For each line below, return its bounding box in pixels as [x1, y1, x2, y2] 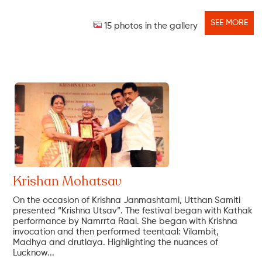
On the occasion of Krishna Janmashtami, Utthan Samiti [13, 196, 241, 205]
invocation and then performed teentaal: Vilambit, [13, 227, 219, 237]
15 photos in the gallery [102, 21, 198, 30]
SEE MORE [211, 18, 249, 27]
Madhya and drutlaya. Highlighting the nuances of [13, 238, 219, 247]
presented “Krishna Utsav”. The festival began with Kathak [13, 206, 253, 216]
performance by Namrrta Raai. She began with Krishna [13, 217, 238, 226]
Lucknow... [13, 249, 55, 258]
